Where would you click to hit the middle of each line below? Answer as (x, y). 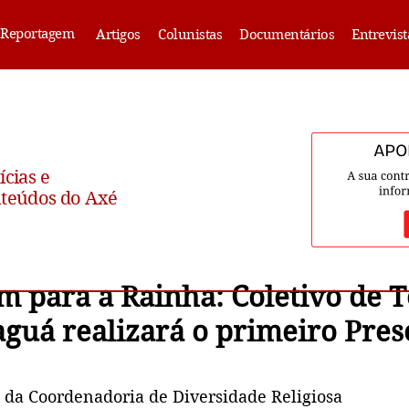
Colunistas (190, 35)
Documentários (287, 35)
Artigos (118, 35)
